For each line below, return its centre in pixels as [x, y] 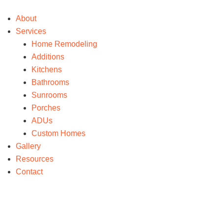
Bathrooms [50, 82]
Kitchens [47, 69]
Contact [29, 171]
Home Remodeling [64, 44]
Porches [46, 108]
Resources [35, 159]
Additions [48, 56]
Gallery [28, 146]
